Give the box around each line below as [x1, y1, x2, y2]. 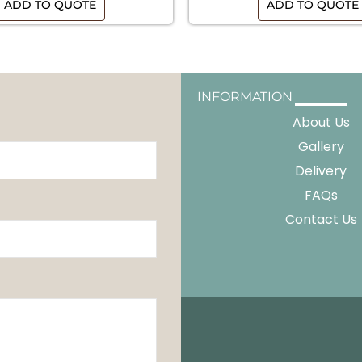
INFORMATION [197, 89, 293, 105]
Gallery [297, 137, 344, 157]
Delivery [295, 162, 347, 181]
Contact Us [284, 210, 357, 229]
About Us [292, 113, 350, 133]
